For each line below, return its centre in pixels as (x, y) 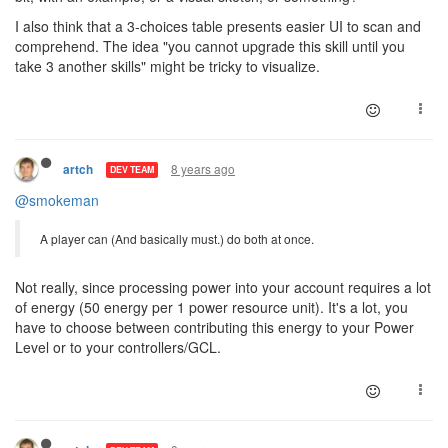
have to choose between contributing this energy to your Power (214, 326)
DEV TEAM (132, 170)
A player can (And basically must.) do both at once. (177, 238)
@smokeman (57, 199)
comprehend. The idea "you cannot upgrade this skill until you (210, 45)
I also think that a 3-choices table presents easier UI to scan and (218, 25)
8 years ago (203, 168)
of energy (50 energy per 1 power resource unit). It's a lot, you (211, 306)
